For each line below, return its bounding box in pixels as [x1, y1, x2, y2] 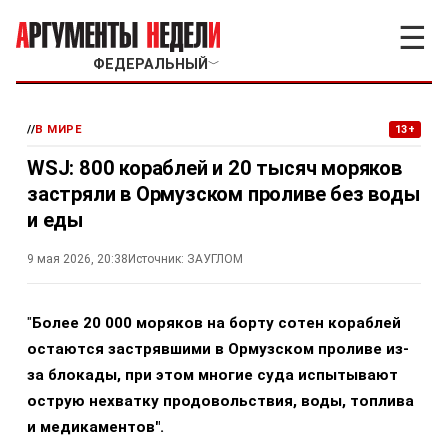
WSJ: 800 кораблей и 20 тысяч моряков [27, 156, 402, 180]
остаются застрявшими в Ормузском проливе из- [27, 340, 409, 358]
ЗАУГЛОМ [187, 252, 243, 266]
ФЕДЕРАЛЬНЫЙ [92, 56, 208, 73]
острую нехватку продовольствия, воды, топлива [27, 392, 414, 410]
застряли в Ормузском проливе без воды [27, 182, 420, 206]
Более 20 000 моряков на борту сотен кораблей [32, 314, 401, 332]
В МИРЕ [35, 123, 83, 136]
